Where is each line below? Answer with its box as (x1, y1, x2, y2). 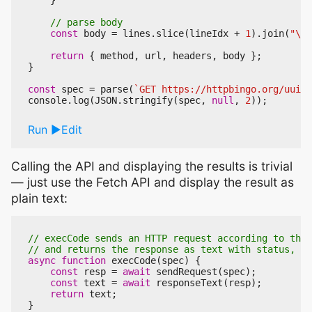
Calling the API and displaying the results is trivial (11, 159, 292, 174)
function (61, 255, 106, 267)
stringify (123, 95, 173, 107)
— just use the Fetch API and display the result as (11, 175, 294, 190)
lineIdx (189, 28, 228, 40)
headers (173, 50, 212, 62)
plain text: (11, 191, 68, 206)
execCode (111, 255, 156, 267)
